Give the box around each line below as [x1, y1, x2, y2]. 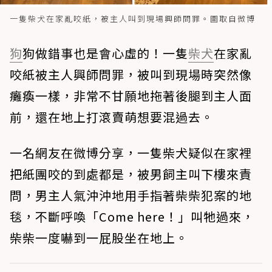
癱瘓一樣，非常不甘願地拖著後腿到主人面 [10, 86, 252, 104]
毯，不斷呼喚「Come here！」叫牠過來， [10, 207, 254, 225]
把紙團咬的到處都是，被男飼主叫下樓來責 [10, 165, 252, 183]
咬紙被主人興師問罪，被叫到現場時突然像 [10, 65, 252, 83]
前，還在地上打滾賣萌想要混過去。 [10, 107, 214, 126]
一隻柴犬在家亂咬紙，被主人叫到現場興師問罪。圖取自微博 [10, 12, 256, 24]
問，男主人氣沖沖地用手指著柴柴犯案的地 [10, 186, 252, 204]
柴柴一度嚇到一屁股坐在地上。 [10, 228, 188, 246]
